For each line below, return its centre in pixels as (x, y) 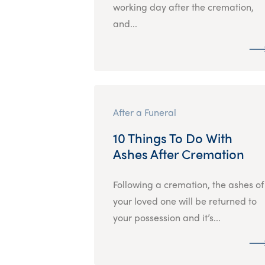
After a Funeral (144, 112)
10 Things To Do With (172, 138)
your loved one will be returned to (185, 201)
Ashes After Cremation (178, 153)
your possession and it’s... (167, 217)
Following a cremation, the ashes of (188, 184)
